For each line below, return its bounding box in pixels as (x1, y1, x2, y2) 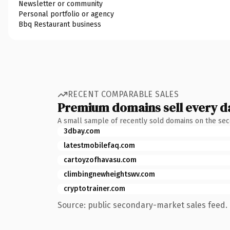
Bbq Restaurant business (18, 20, 101, 29)
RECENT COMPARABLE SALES (68, 89, 179, 99)
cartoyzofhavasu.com (64, 155, 137, 164)
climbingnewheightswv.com (64, 169, 155, 179)
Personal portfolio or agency (18, 9, 114, 18)
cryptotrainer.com (64, 184, 125, 193)
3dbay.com (64, 126, 100, 136)
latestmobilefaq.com (64, 141, 135, 150)
